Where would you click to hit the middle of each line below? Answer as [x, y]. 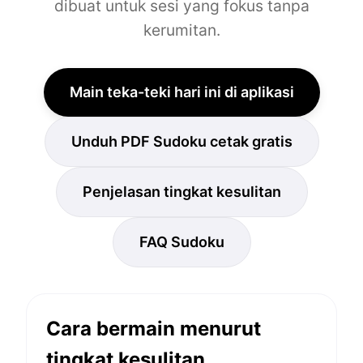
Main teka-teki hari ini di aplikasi [181, 92]
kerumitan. [181, 30]
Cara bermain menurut [154, 328]
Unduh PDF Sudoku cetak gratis [181, 141]
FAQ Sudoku [181, 241]
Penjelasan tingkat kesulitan [181, 191]
